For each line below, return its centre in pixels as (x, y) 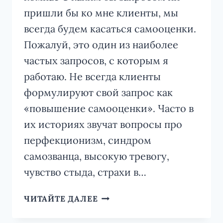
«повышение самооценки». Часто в (109, 108)
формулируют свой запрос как (98, 92)
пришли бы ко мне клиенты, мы (101, 12)
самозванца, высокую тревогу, (97, 156)
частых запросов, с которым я (96, 60)
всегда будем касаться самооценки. (110, 28)
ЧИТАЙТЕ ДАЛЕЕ (61, 198)
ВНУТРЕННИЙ (129, 196)
